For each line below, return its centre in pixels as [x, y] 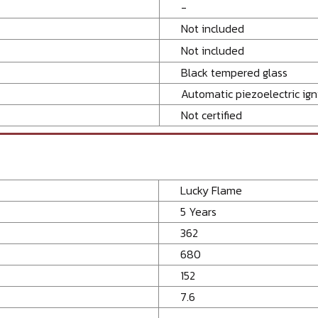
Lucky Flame [211, 190]
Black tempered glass [234, 72]
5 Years [198, 211]
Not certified [212, 115]
